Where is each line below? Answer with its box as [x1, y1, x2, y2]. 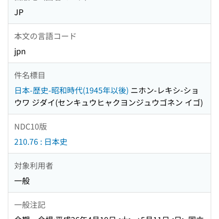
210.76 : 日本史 [14, 135, 67, 148]
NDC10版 [14, 120, 47, 132]
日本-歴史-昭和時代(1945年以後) [14, 84, 129, 96]
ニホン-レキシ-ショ [129, 84, 199, 96]
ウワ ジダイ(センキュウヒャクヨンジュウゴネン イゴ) [14, 96, 203, 109]
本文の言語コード [14, 29, 77, 42]
